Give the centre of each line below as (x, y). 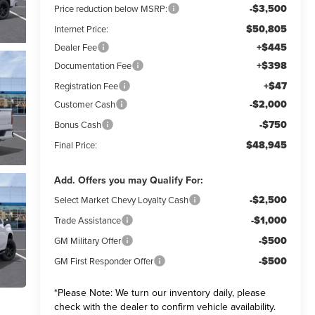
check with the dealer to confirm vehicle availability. (165, 306)
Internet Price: (81, 28)
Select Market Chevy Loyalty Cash (121, 199)
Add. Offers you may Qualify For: (128, 180)
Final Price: (75, 144)
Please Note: (85, 292)
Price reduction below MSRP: (110, 8)
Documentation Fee (92, 65)
